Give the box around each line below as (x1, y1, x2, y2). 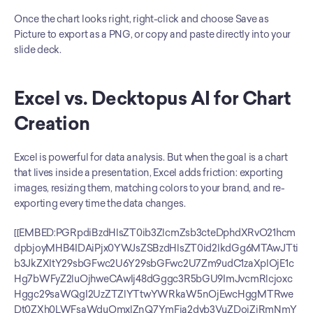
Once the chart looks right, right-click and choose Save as (14, 13, 269, 25)
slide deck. (14, 43, 61, 56)
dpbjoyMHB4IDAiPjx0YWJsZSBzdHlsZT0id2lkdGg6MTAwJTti (14, 242, 299, 254)
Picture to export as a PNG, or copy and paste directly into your (14, 28, 291, 41)
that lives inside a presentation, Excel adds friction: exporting (14, 166, 284, 179)
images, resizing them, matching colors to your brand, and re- (14, 182, 285, 194)
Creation (14, 112, 90, 135)
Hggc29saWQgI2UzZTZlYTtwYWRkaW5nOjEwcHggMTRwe (14, 288, 293, 300)
